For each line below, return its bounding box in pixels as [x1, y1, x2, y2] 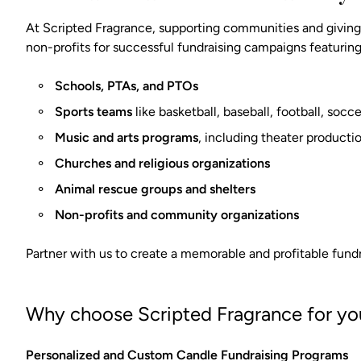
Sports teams [55, 103, 132, 119]
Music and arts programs [55, 129, 198, 145]
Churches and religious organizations [55, 155, 270, 171]
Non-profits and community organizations [55, 206, 299, 222]
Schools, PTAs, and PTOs [55, 77, 198, 93]
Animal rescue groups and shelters [55, 180, 255, 197]
